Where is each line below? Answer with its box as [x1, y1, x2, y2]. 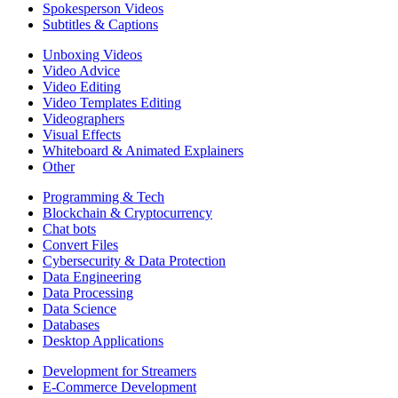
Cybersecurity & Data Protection [43, 253, 226, 268]
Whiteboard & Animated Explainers [43, 143, 243, 158]
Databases [43, 317, 99, 332]
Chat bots [43, 221, 96, 236]
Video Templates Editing [43, 95, 181, 110]
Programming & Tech [43, 189, 164, 204]
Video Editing [43, 79, 121, 94]
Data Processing [43, 285, 133, 300]
